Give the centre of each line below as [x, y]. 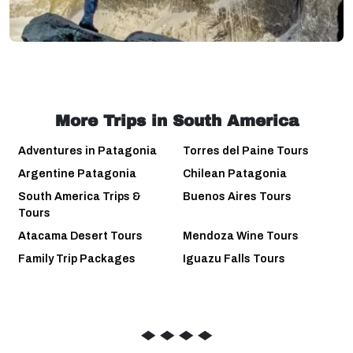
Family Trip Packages [77, 259]
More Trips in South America [176, 121]
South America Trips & [80, 197]
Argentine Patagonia [77, 174]
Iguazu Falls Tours [234, 259]
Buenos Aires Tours [237, 197]
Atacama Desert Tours [80, 236]
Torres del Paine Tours [246, 151]
